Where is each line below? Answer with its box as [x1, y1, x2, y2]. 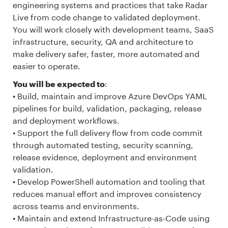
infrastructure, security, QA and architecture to [13, 36, 193, 46]
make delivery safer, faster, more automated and [13, 48, 199, 59]
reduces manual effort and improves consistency [13, 189, 201, 199]
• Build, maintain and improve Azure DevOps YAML [13, 91, 207, 101]
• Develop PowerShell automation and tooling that [13, 177, 205, 187]
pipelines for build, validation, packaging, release [13, 103, 202, 113]
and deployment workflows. [13, 116, 120, 126]
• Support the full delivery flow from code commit [13, 128, 203, 138]
